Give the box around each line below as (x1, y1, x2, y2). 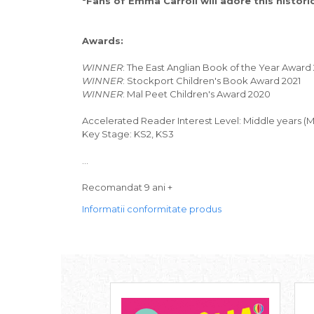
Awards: (82, 35, 123, 47)
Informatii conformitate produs (82, 203, 221, 215)
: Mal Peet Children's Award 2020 (123, 88, 271, 100)
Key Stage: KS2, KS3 (82, 128, 174, 140)
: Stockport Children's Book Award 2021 (123, 75, 301, 87)
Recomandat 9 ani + (82, 182, 172, 193)
